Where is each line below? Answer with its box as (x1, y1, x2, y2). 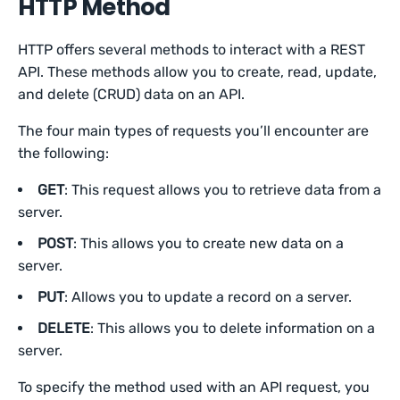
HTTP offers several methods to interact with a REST (18, 41, 366, 58)
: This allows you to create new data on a (73, 235, 344, 252)
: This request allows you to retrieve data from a (64, 181, 381, 198)
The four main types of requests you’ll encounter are (18, 122, 370, 139)
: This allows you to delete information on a (90, 320, 375, 337)
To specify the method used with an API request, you (18, 379, 371, 396)
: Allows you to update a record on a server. (64, 288, 352, 305)
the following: (18, 145, 110, 162)
